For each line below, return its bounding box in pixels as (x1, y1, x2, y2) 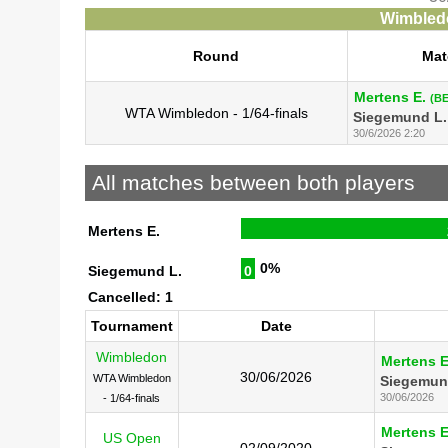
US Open (102, 429, 161, 446)
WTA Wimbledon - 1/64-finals (124, 104, 308, 121)
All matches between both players (91, 171, 415, 195)
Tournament (90, 317, 173, 334)
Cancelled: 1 (87, 288, 173, 305)
